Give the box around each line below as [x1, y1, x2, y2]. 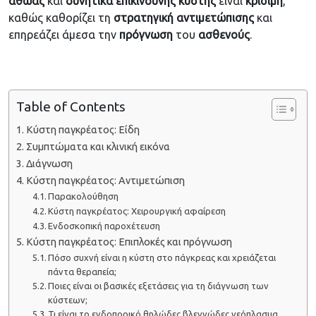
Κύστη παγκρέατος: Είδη [25, 124, 140, 136]
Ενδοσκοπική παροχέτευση [48, 221, 161, 231]
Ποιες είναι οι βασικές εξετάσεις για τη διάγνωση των [48, 281, 269, 291]
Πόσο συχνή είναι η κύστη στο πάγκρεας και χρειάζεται [48, 253, 276, 263]
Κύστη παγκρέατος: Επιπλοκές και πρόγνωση [25, 236, 232, 248]
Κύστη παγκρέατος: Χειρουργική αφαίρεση [48, 206, 226, 217]
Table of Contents [16, 99, 126, 115]
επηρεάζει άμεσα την [8, 28, 119, 42]
